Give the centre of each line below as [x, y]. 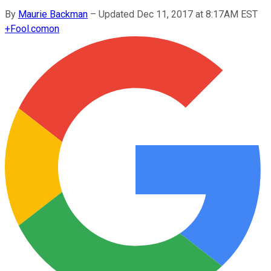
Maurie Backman [53, 14]
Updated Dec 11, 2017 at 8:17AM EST [178, 14]
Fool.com [30, 28]
